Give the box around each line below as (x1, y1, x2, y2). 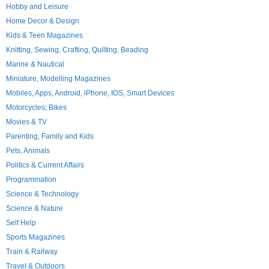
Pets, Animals (6, 147, 50, 155)
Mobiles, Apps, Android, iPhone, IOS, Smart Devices (6, 89, 174, 97)
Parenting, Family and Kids (6, 132, 94, 141)
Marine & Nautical (6, 60, 64, 68)
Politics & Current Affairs (6, 161, 84, 169)
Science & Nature (6, 204, 63, 213)
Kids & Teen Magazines (6, 31, 83, 40)
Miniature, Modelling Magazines (6, 74, 110, 83)
